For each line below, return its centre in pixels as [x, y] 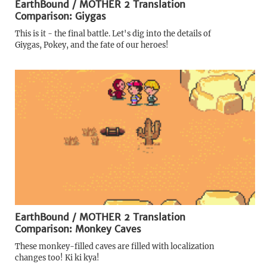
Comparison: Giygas [60, 16]
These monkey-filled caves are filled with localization [115, 246]
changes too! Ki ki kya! [57, 257]
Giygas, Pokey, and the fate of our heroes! [92, 45]
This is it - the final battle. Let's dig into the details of [113, 34]
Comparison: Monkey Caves [78, 229]
